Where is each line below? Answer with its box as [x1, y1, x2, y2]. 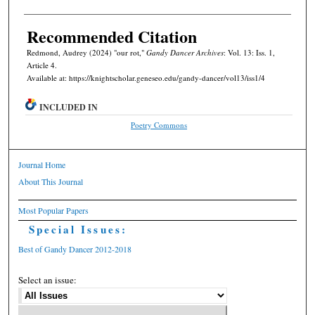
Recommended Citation [26, 23, 197, 49]
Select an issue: [18, 274, 77, 287]
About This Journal [18, 176, 84, 188]
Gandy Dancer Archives [146, 46, 224, 58]
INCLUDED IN [39, 101, 98, 114]
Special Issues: [29, 221, 127, 238]
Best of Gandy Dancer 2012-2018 [18, 243, 132, 255]
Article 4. [26, 59, 57, 70]
